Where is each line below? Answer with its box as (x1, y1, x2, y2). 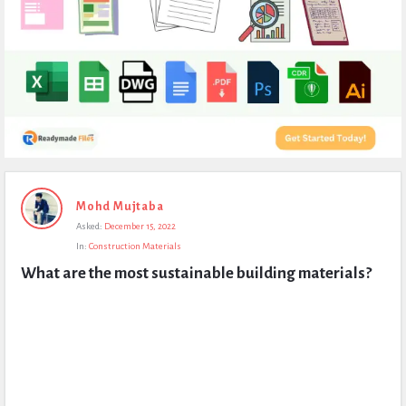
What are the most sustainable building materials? (21, 265, 372, 282)
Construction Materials (89, 241, 181, 251)
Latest (4, 230, 44, 246)
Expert (4, 176, 48, 192)
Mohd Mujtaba (76, 200, 164, 213)
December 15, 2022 (104, 221, 176, 231)
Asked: (76, 221, 102, 231)
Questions (4, 257, 72, 274)
